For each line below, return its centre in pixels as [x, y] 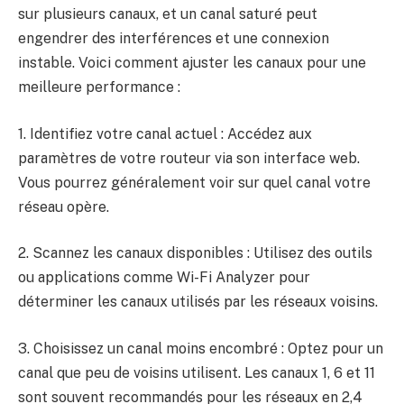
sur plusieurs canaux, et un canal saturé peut [168, 14]
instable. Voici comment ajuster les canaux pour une [192, 63]
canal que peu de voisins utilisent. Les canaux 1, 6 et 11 [197, 372]
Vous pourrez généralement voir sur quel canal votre [194, 182]
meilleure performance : [99, 87]
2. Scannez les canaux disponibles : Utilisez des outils [195, 253]
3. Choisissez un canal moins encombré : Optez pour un [201, 348]
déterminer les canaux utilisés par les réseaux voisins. [198, 302]
